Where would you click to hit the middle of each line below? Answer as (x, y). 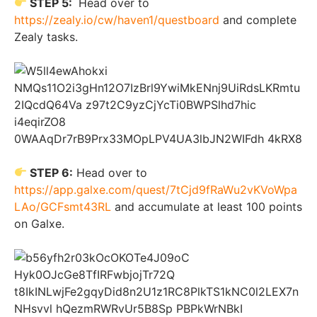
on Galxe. (39, 223)
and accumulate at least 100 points (207, 206)
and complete (258, 19)
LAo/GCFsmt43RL (63, 206)
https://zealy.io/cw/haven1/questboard (117, 19)
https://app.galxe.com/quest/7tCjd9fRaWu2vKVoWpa (156, 189)
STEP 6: (50, 172)
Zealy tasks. (46, 36)
